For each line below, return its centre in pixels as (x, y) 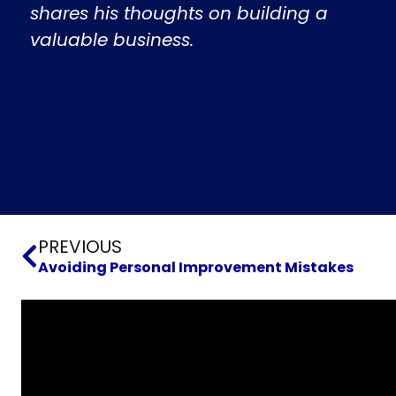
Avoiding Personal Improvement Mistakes (196, 267)
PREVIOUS (80, 247)
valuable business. (112, 39)
